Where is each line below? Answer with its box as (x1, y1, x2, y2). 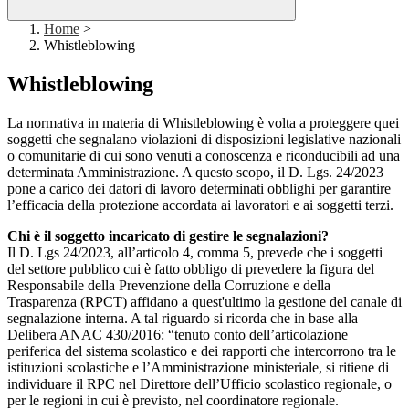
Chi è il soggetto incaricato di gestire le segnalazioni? (7, 228, 329, 245)
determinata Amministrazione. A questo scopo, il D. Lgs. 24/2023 (7, 164, 383, 181)
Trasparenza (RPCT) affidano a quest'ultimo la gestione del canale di (7, 294, 402, 310)
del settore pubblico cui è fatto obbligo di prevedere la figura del (7, 261, 374, 278)
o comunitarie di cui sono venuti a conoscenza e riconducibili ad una (7, 148, 400, 164)
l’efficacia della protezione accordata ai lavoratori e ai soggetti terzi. (7, 197, 393, 214)
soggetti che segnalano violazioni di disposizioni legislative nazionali (7, 131, 401, 148)
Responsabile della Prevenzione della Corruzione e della (7, 278, 330, 294)
